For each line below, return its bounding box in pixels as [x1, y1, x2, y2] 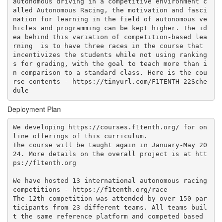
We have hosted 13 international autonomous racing [12, 177, 207, 184]
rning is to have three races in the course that [12, 42, 203, 50]
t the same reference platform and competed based [12, 213, 203, 220]
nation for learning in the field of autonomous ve [12, 15, 207, 23]
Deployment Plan [7, 104, 61, 114]
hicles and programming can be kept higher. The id [12, 24, 207, 32]
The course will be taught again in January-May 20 [12, 141, 207, 149]
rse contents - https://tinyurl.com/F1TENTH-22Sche [12, 78, 207, 85]
